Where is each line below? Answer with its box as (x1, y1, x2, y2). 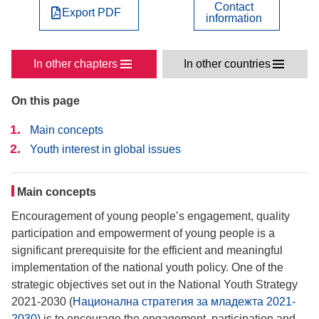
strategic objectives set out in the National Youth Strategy (11, 278, 298, 291)
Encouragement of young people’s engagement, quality (11, 210, 290, 222)
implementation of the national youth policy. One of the (11, 261, 283, 273)
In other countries (183, 58, 271, 70)
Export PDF (62, 6, 122, 19)
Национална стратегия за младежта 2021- (73, 296, 296, 308)
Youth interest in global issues (30, 143, 181, 155)
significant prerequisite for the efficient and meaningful (11, 244, 283, 256)
